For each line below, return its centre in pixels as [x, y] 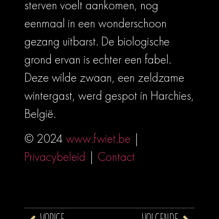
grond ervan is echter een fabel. [98, 59]
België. [40, 113]
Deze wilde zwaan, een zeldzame [104, 77]
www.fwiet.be [98, 139]
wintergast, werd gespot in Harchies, [109, 95]
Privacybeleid [55, 157]
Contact [116, 157]
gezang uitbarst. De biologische [97, 41]
